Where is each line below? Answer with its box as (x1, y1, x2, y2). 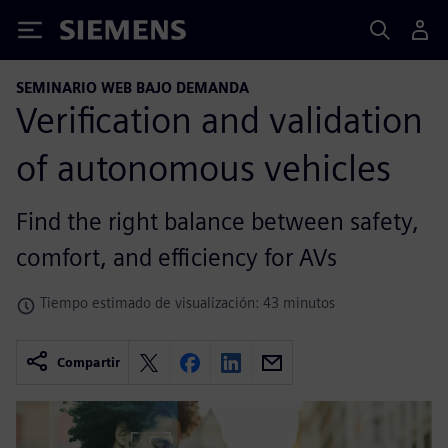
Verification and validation (16, 97, 423, 142)
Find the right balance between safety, (16, 206, 419, 236)
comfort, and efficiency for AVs (16, 242, 337, 272)
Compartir (57, 355, 120, 371)
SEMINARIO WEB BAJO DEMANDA (16, 79, 249, 96)
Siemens (60, 23, 126, 44)
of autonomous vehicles (16, 145, 391, 190)
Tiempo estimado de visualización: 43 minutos (40, 293, 335, 311)
